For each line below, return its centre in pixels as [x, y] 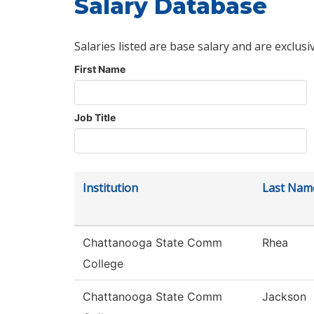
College [103, 264]
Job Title [95, 118]
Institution [110, 188]
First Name [100, 69]
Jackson [284, 297]
